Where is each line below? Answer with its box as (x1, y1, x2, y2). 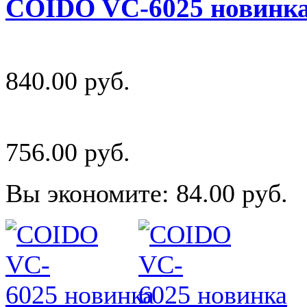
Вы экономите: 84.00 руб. (5, 179, 288, 208)
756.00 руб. (5, 138, 130, 167)
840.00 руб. (5, 66, 130, 96)
